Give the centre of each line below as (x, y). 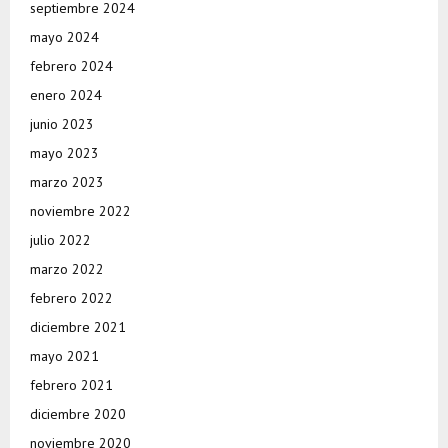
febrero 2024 (71, 66)
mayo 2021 (64, 356)
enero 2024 (66, 95)
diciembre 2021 (78, 327)
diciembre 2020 (78, 414)
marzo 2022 (67, 269)
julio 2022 (60, 240)
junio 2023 (62, 124)
